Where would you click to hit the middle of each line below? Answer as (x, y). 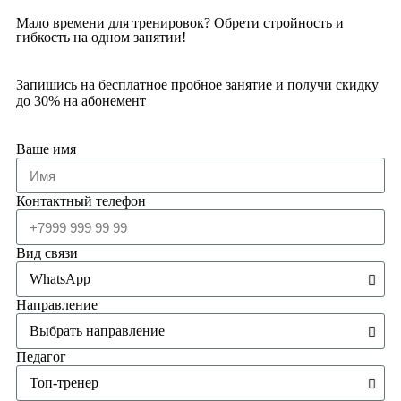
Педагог (41, 357)
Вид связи (47, 253)
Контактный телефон (81, 201)
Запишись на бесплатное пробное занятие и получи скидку (197, 85)
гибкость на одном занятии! (101, 37)
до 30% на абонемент (81, 101)
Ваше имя (46, 149)
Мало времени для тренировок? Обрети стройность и (180, 23)
